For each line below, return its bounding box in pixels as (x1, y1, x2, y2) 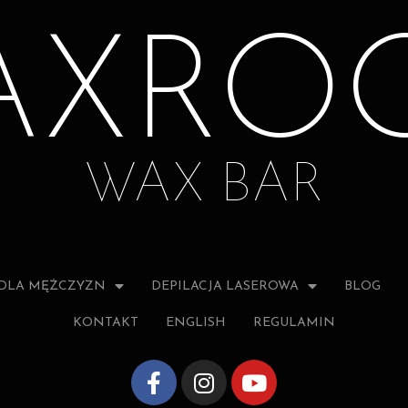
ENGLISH (166, 316, 226, 330)
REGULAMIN (253, 316, 335, 330)
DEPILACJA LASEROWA (151, 280, 299, 293)
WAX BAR (84, 159, 324, 214)
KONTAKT (73, 316, 138, 330)
